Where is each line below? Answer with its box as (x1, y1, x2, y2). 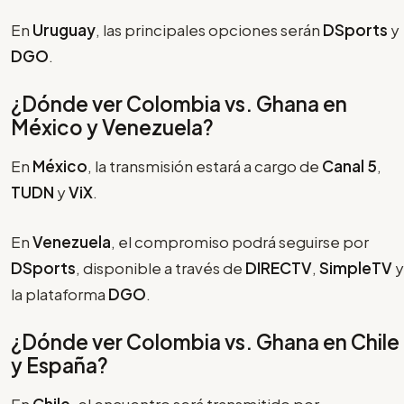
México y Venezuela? (11, 115, 214, 141)
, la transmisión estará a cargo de (87, 156, 322, 177)
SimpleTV (319, 257, 392, 278)
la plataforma (11, 283, 108, 304)
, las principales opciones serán (96, 19, 323, 40)
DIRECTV (245, 257, 312, 278)
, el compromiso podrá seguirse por (111, 231, 369, 252)
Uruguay (32, 19, 96, 40)
